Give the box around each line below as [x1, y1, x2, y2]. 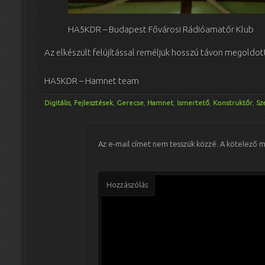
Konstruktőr [213, 99, 253, 107]
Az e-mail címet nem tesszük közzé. [98, 140, 219, 148]
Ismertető [177, 99, 209, 107]
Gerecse [117, 99, 144, 107]
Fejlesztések [74, 99, 113, 107]
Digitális [44, 99, 70, 107]
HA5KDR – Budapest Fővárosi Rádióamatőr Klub [68, 24, 254, 34]
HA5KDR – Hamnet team [44, 76, 139, 86]
